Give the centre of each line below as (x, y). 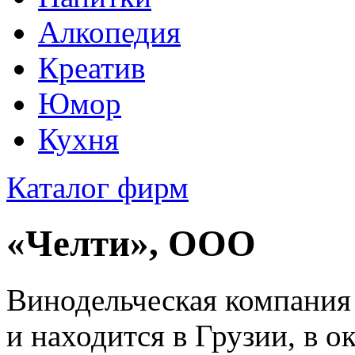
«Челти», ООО (131, 244)
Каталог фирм (97, 187)
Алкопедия (109, 32)
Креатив (92, 68)
